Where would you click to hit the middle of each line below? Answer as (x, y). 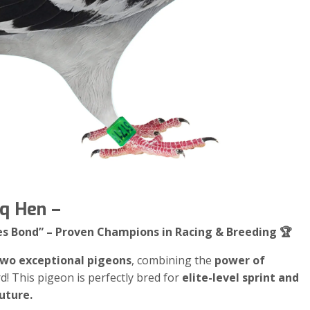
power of (240, 260)
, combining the (173, 260)
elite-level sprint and (240, 277)
